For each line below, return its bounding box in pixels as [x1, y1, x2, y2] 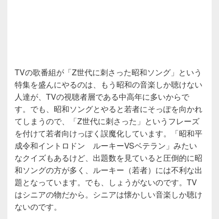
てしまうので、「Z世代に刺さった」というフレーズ [15, 115, 199, 127]
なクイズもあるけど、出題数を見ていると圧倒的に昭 [15, 152, 202, 163]
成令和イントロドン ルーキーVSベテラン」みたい [15, 139, 197, 151]
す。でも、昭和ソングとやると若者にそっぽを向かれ [15, 103, 202, 114]
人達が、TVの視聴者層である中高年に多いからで [15, 90, 189, 102]
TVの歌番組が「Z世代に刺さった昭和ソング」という [15, 66, 202, 78]
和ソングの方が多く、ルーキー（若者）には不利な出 [15, 164, 202, 175]
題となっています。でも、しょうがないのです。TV [15, 176, 197, 188]
